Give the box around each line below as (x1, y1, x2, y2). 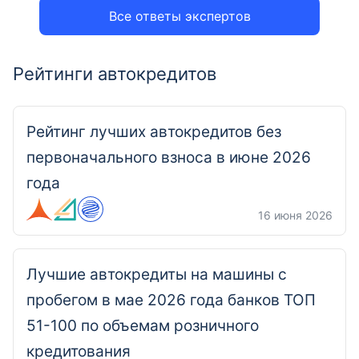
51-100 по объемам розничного (26, 317, 259, 335)
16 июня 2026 (258, 208, 333, 222)
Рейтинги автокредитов (13, 63, 216, 84)
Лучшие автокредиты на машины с (26, 265, 287, 284)
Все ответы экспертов (108, 8, 251, 24)
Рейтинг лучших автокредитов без (26, 123, 281, 141)
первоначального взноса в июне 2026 (26, 148, 311, 167)
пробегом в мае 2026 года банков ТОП (26, 291, 316, 309)
